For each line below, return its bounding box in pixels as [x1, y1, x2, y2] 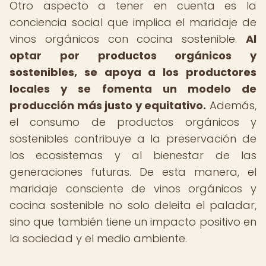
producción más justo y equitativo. [9, 98, 207, 113]
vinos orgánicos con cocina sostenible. [9, 31, 246, 46]
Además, [206, 98, 257, 113]
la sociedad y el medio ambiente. [9, 231, 187, 246]
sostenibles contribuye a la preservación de [9, 131, 256, 146]
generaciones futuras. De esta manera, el [9, 164, 256, 179]
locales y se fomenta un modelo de [9, 81, 256, 96]
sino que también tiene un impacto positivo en [9, 214, 256, 229]
